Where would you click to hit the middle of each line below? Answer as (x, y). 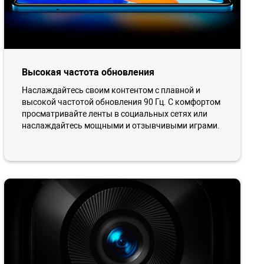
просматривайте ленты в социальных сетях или (114, 114)
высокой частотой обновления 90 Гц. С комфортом (121, 102)
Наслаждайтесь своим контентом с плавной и (111, 90)
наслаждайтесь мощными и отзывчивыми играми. (121, 126)
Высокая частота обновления (88, 72)
